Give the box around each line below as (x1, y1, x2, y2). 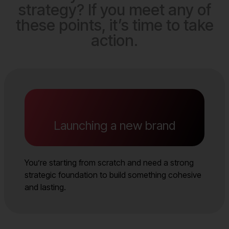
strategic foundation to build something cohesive (25, 169, 201, 180)
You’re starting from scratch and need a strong (25, 157, 194, 168)
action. (91, 31, 138, 50)
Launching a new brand (54, 118, 175, 133)
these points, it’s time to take (15, 15, 214, 34)
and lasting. (25, 181, 66, 192)
